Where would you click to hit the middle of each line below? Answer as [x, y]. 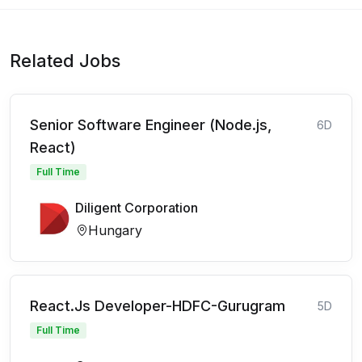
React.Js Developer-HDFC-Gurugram [158, 306]
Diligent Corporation [137, 208]
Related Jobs [65, 61]
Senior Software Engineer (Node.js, [151, 125]
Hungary [115, 230]
